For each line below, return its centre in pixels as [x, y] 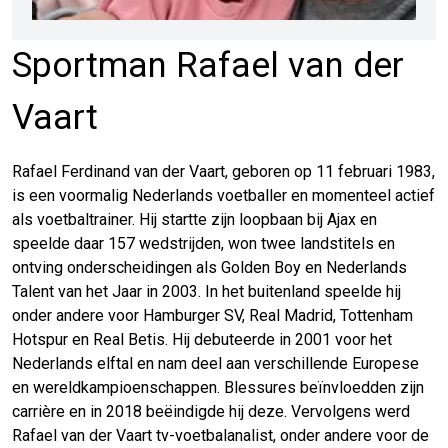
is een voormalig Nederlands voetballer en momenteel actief [223, 195]
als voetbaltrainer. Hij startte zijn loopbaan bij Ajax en [194, 219]
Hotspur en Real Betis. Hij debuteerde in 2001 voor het [202, 339]
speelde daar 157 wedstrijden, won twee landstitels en [203, 243]
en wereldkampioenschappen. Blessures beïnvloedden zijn [218, 387]
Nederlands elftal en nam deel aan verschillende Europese [215, 363]
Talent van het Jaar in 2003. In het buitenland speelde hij [206, 291]
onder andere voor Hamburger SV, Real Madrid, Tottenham [212, 315]
